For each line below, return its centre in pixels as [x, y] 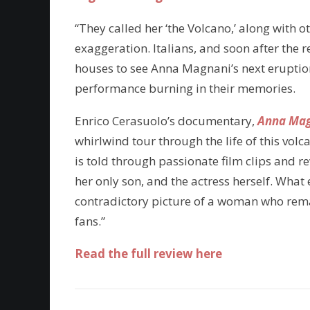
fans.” [90, 221]
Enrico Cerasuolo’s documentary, [166, 121]
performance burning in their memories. [185, 88]
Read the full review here [148, 254]
